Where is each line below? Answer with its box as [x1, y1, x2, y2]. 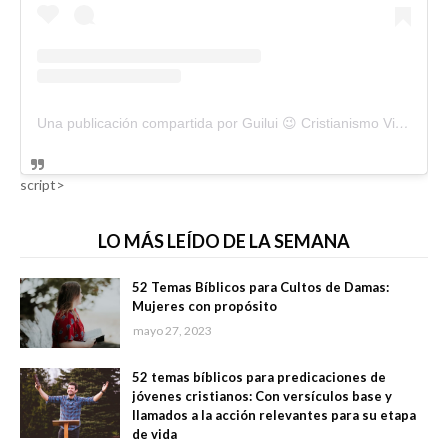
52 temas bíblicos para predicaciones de [132, 369, 386, 386]
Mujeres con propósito [132, 298, 277, 315]
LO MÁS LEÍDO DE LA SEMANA [98, 230, 350, 253]
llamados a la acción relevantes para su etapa [132, 407, 416, 424]
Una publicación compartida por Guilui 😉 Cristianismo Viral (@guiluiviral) [395, 115, 409, 132]
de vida [132, 426, 177, 443]
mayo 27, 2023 [133, 323, 212, 339]
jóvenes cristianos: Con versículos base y [132, 388, 392, 405]
